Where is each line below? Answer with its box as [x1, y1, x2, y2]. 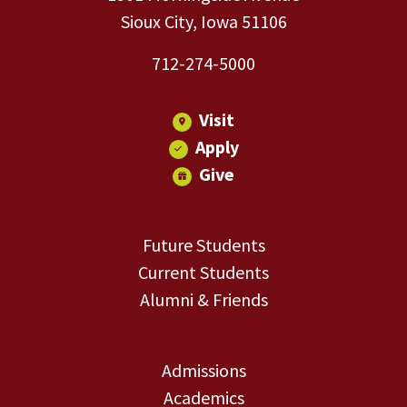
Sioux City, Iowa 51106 [120, 10, 287, 33]
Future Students [142, 233, 265, 256]
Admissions [161, 359, 246, 382]
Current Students [138, 261, 269, 283]
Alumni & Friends [139, 288, 268, 311]
